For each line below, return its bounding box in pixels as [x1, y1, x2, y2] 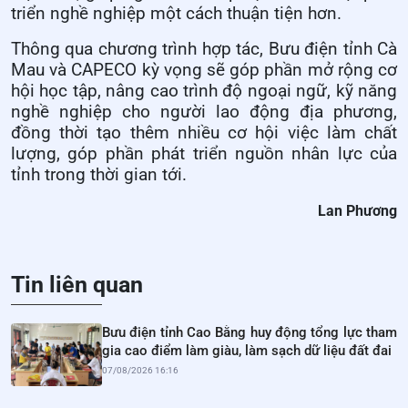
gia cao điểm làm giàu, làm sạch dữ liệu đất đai [102, 342, 392, 360]
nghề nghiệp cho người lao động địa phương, [11, 102, 397, 123]
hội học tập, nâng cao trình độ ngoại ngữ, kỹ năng [11, 81, 397, 102]
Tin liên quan [11, 271, 143, 299]
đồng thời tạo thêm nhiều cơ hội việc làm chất [11, 123, 397, 144]
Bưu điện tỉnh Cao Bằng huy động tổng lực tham [102, 324, 397, 342]
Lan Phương [318, 202, 397, 220]
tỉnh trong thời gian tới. [11, 165, 187, 186]
